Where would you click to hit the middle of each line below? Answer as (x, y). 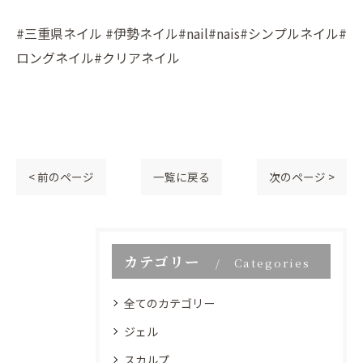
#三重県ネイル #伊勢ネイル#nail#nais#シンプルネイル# (181, 33)
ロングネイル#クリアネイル (98, 57)
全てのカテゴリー (169, 303)
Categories (272, 262)
